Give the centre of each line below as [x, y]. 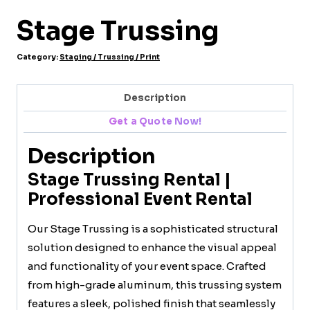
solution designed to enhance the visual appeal [152, 247]
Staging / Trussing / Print [110, 57]
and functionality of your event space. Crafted [147, 266]
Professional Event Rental [140, 199]
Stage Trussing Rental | [129, 180]
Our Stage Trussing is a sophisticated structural [153, 228]
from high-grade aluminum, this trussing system [155, 284]
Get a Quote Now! [155, 122]
